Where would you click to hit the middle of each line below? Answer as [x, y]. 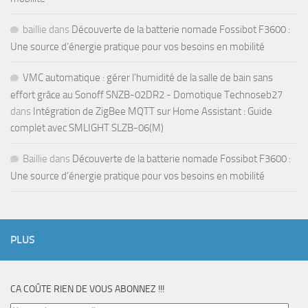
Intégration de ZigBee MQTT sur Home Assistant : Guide [153, 112]
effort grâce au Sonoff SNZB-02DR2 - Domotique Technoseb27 [146, 95]
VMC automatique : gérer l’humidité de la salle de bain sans [148, 78]
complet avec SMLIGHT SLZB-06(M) [87, 128]
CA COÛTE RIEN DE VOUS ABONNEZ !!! [87, 289]
